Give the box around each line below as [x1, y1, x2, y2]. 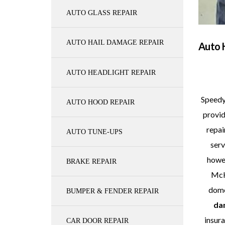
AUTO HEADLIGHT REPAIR [66, 68, 156, 76]
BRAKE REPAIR [66, 157, 117, 165]
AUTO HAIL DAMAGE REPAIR [66, 38, 164, 46]
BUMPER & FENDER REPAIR [66, 187, 159, 195]
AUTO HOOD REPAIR [66, 98, 135, 106]
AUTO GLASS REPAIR [66, 9, 137, 17]
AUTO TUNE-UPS [66, 128, 123, 136]
